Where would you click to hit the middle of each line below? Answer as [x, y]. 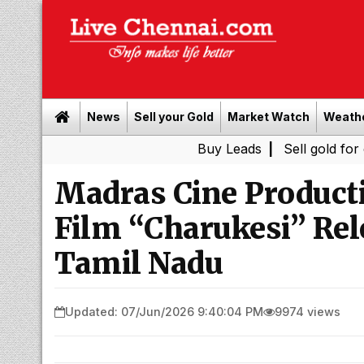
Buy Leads [154, 149]
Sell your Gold [174, 117]
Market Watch [269, 117]
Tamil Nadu [139, 264]
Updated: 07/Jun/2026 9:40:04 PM [164, 311]
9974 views [308, 311]
